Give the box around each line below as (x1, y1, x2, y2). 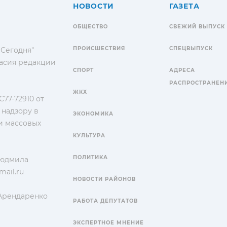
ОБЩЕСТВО (73, 23, 108, 30)
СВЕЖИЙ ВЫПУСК (169, 23, 225, 30)
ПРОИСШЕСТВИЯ (73, 45, 125, 52)
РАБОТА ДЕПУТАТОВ (73, 197, 138, 204)
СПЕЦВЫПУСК (169, 45, 213, 52)
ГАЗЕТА (169, 1, 200, 11)
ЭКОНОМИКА (73, 110, 113, 117)
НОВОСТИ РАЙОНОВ (73, 175, 136, 182)
